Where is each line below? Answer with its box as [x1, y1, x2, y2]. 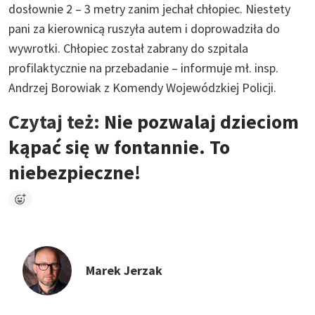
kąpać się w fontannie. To [8, 134, 230, 160]
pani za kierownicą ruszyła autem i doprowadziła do [8, 20, 280, 37]
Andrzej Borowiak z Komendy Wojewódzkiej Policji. [8, 79, 276, 96]
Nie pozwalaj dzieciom [104, 108, 299, 134]
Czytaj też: [8, 108, 104, 134]
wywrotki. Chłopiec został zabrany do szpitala [8, 39, 248, 56]
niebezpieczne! [8, 159, 141, 185]
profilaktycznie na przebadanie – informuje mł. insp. [8, 59, 278, 76]
